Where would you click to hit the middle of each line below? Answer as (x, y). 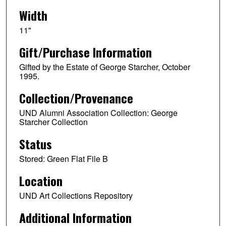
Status (35, 144)
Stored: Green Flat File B (63, 158)
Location (41, 180)
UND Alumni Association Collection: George (98, 112)
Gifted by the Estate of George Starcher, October (104, 67)
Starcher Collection (53, 122)
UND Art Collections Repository (76, 195)
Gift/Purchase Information (85, 52)
